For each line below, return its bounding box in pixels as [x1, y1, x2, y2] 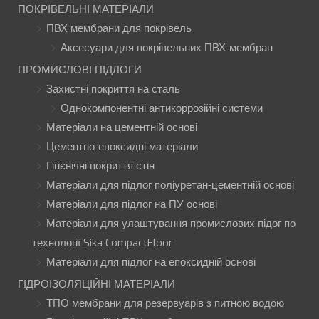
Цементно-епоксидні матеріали [46, 140, 198, 155]
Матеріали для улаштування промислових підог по [46, 216, 296, 231]
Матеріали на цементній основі [46, 120, 197, 135]
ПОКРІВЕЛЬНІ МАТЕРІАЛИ [18, 2, 154, 17]
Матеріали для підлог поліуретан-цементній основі [46, 178, 294, 193]
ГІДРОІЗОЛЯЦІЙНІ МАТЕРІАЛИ [18, 277, 175, 292]
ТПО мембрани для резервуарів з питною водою [46, 296, 284, 311]
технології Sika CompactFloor [32, 236, 173, 251]
